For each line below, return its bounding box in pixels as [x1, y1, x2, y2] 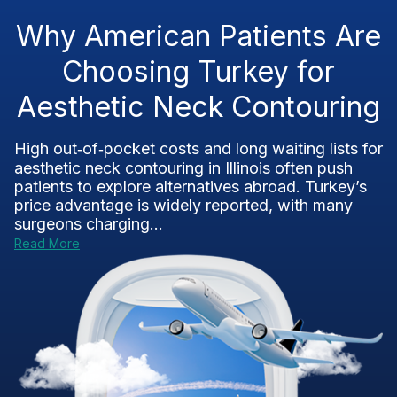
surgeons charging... [14, 214, 163, 233]
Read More [14, 236, 80, 251]
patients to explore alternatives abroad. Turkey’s [14, 177, 367, 196]
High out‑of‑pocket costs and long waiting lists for [14, 139, 383, 158]
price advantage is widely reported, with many [14, 196, 353, 214]
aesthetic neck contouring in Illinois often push [14, 159, 353, 177]
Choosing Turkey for [62, 54, 335, 89]
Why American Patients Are [16, 19, 381, 53]
